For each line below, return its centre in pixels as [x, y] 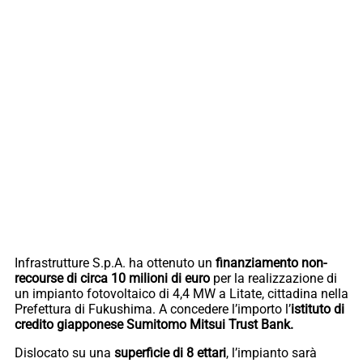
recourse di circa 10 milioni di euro [114, 279]
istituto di [318, 310]
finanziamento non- [271, 263]
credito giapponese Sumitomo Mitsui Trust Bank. [154, 325]
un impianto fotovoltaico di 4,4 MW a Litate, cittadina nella [181, 294]
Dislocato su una [64, 353]
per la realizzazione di [275, 279]
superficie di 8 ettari [170, 353]
